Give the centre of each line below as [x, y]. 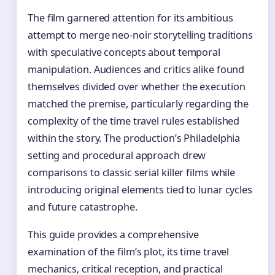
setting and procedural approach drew [117, 156]
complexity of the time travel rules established [134, 121]
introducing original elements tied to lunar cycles [140, 190]
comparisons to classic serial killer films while [132, 173]
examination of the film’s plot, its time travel [129, 252]
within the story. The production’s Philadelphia [134, 138]
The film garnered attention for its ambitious [130, 18]
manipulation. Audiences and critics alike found [136, 70]
